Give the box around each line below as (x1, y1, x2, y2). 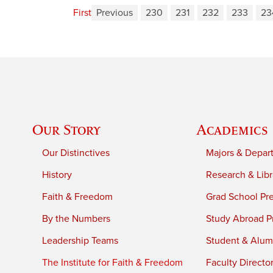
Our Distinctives (42, 146, 110, 159)
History (42, 168, 73, 181)
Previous (96, 7, 133, 19)
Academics (196, 121, 269, 138)
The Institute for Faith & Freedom (42, 256, 183, 269)
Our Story (32, 121, 101, 138)
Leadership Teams (42, 234, 119, 247)
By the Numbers (42, 212, 111, 225)
